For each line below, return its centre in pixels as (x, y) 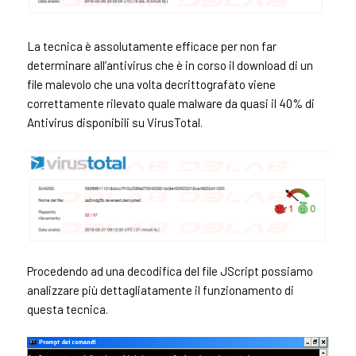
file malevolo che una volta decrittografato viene (151, 84)
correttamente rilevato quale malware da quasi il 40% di (170, 103)
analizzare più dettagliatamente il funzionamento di (160, 290)
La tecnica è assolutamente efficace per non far (151, 46)
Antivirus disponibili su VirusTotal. (114, 122)
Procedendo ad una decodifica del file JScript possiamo (170, 271)
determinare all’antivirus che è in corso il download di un (170, 65)
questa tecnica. (67, 310)
